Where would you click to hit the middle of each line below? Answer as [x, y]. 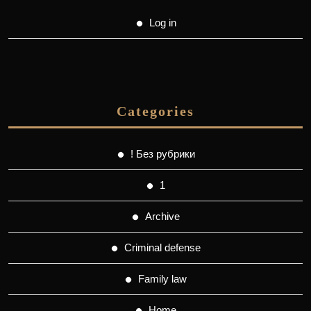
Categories [155, 111]
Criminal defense [162, 247]
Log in [162, 22]
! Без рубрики [162, 153]
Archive [162, 216]
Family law [162, 278]
